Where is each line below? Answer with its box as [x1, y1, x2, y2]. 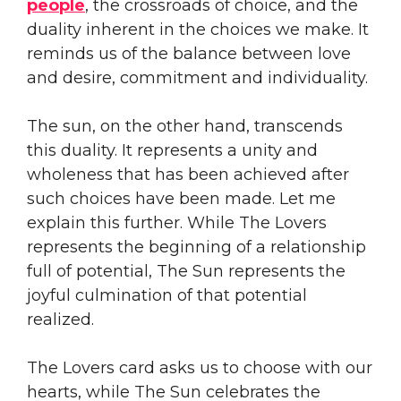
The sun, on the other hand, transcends [27, 115, 343, 136]
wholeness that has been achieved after [27, 164, 349, 184]
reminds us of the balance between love [27, 43, 351, 64]
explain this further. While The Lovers [27, 212, 327, 233]
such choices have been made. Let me [27, 188, 336, 209]
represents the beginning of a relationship [27, 236, 366, 257]
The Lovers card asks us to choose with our [27, 357, 372, 378]
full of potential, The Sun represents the [27, 260, 346, 281]
